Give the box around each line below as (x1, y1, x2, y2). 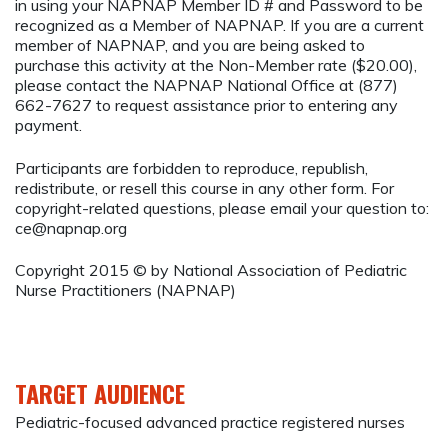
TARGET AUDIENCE (15, 375, 185, 412)
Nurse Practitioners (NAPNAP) (15, 280, 236, 300)
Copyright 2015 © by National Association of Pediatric (15, 260, 407, 280)
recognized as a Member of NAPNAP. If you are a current (15, 15, 424, 36)
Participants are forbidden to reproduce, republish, (15, 157, 368, 178)
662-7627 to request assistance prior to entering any (15, 95, 398, 116)
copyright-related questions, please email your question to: (15, 197, 429, 218)
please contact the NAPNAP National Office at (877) (15, 75, 398, 96)
